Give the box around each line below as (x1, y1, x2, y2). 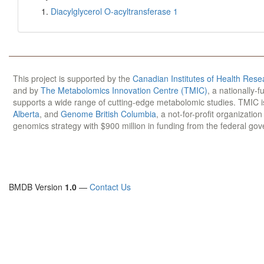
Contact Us (90, 181, 131, 193)
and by (13, 84, 41, 96)
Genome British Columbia (61, 108, 156, 120)
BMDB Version (9, 181, 65, 193)
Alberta (13, 108, 39, 120)
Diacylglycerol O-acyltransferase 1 (51, 5, 178, 17)
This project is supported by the (13, 72, 133, 84)
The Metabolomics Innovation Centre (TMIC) (41, 84, 207, 96)
